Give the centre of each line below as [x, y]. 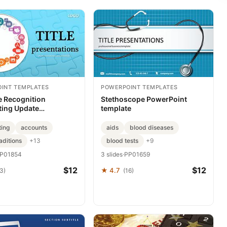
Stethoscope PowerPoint [144, 99]
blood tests [122, 140]
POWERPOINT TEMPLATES [139, 87]
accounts [34, 127]
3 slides [112, 154]
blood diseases [152, 127]
